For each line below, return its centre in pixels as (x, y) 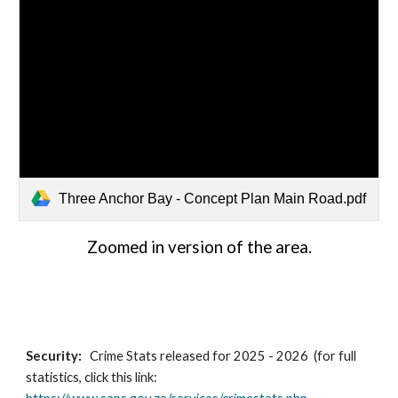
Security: (57, 356)
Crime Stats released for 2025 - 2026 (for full (222, 356)
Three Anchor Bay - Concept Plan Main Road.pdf (213, 198)
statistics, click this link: (93, 377)
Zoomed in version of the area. (199, 247)
